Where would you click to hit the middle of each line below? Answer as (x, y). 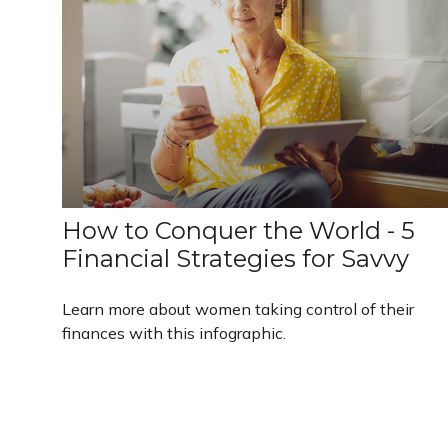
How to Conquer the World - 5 (238, 230)
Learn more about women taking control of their (238, 308)
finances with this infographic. (174, 332)
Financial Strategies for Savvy (235, 258)
